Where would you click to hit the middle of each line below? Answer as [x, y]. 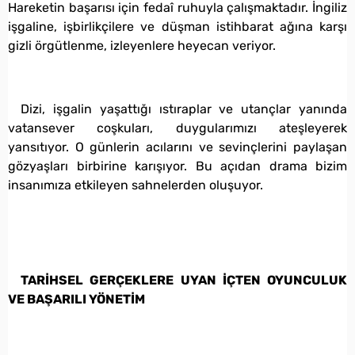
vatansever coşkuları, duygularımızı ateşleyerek [177, 128]
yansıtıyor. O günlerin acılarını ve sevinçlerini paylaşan [177, 147]
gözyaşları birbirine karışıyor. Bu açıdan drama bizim [177, 166]
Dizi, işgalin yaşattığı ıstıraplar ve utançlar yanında [184, 109]
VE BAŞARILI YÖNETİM [76, 299]
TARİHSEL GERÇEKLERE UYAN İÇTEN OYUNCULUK [184, 280]
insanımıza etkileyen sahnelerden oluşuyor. [136, 185]
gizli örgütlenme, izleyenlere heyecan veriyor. [142, 45]
